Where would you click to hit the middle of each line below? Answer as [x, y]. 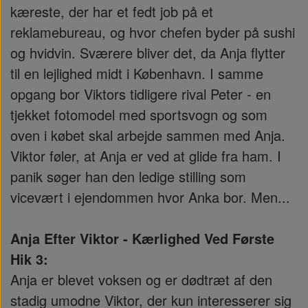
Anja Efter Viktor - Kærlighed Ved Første [142, 238]
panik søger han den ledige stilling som [128, 176]
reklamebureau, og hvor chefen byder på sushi [153, 32]
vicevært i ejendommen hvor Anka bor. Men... [150, 197]
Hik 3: [29, 259]
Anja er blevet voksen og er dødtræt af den [141, 279]
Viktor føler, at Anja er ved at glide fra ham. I [146, 156]
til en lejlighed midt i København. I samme [137, 73]
